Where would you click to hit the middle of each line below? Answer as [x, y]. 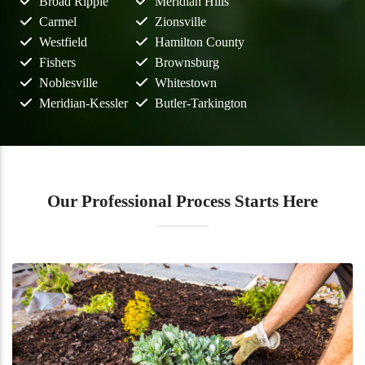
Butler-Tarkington [200, 103]
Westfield [63, 42]
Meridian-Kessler [84, 103]
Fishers [57, 63]
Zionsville [180, 22]
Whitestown [185, 83]
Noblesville [68, 83]
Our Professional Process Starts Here [182, 201]
